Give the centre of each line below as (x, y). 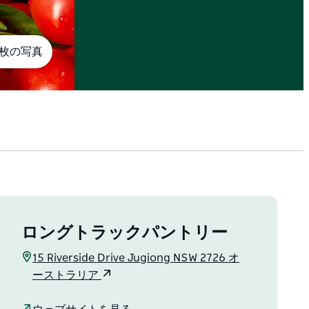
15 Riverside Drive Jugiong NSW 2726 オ (136, 258)
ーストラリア (67, 276)
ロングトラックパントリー (125, 233)
